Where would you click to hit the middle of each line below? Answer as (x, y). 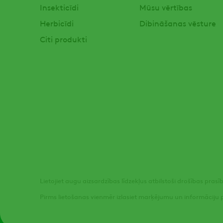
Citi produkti (63, 39)
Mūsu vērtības (166, 7)
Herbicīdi (57, 23)
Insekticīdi (59, 7)
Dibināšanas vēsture (177, 23)
